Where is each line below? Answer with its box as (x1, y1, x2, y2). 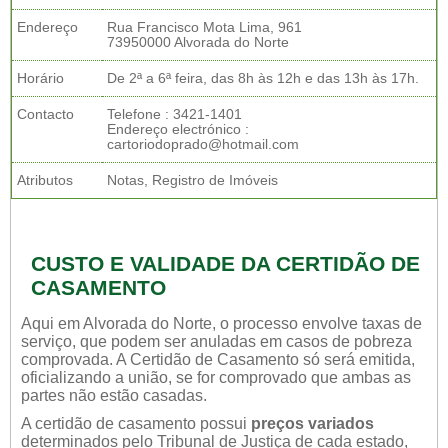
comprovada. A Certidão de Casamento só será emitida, (21, 351, 415, 368)
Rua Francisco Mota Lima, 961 (107, 20, 302, 35)
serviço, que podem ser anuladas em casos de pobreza (21, 333, 412, 350)
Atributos (17, 173, 73, 188)
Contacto (17, 107, 74, 122)
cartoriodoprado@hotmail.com (107, 137, 299, 152)
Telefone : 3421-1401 (107, 107, 242, 122)
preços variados (251, 415, 374, 432)
